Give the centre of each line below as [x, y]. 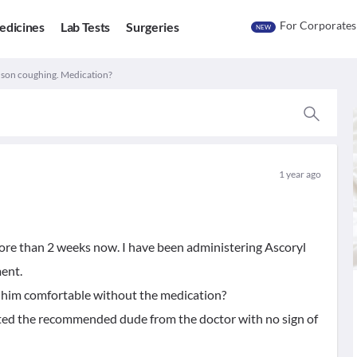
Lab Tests [85, 27]
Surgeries [153, 27]
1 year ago [300, 174]
